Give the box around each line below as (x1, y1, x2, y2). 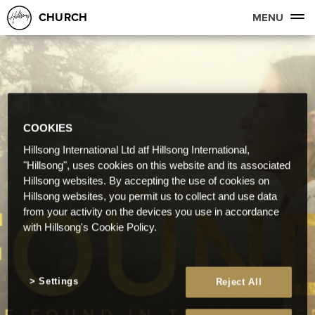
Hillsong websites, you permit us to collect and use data (23, 190, 278, 202)
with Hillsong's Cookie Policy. (23, 221, 157, 233)
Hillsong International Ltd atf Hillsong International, (23, 143, 250, 155)
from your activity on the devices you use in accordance (23, 205, 280, 217)
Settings (39, 275, 79, 286)
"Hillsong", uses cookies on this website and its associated (23, 159, 291, 171)
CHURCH (39, 9, 88, 25)
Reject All (215, 276, 262, 287)
